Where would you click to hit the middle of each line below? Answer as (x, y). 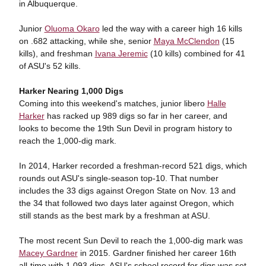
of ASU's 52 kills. (50, 66)
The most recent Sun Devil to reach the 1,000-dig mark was (131, 240)
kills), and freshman (57, 53)
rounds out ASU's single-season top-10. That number (118, 178)
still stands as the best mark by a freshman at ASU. (114, 216)
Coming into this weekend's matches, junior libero (113, 103)
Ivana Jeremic (121, 53)
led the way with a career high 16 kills (171, 28)
